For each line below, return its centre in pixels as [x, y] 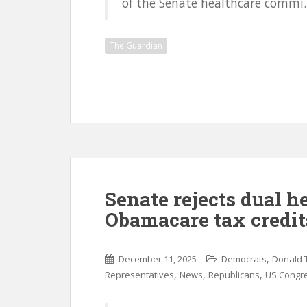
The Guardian [136, 46]
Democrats [244, 259]
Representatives [139, 275]
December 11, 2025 [158, 259]
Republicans [234, 275]
